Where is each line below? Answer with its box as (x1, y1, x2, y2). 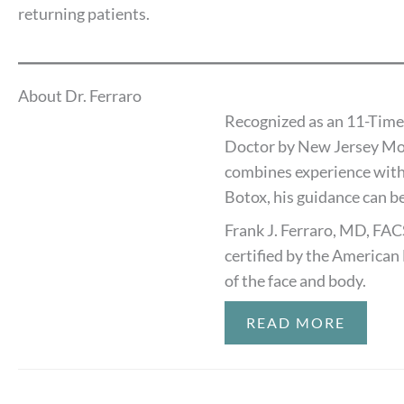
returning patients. (18, 4, 150, 24)
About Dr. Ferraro (18, 86, 142, 106)
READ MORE (246, 314, 346, 332)
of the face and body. (225, 271, 367, 291)
